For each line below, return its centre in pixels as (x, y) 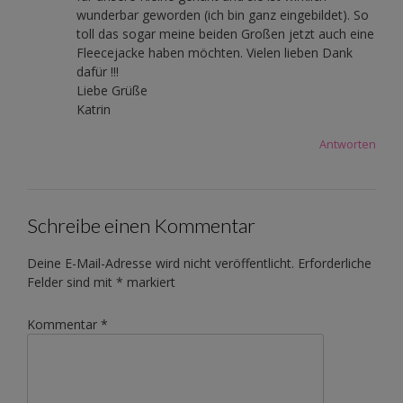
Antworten (348, 145)
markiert (149, 282)
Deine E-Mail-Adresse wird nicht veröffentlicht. (161, 263)
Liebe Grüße (112, 91)
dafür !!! (98, 72)
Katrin (94, 110)
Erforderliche (335, 263)
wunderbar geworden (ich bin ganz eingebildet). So (223, 15)
